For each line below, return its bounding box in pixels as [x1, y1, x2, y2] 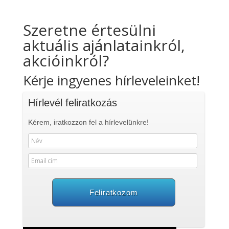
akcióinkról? [22, 50, 109, 71]
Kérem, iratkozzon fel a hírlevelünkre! [28, 118, 149, 126]
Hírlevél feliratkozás [28, 97, 117, 108]
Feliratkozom [89, 188, 138, 197]
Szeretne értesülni [22, 19, 156, 40]
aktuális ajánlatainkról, [22, 35, 185, 56]
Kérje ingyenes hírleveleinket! [22, 71, 200, 89]
